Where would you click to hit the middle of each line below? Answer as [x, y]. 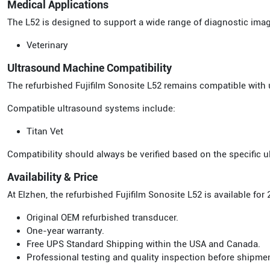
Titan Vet [45, 131]
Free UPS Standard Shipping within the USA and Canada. [143, 244]
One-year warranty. [65, 231]
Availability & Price [52, 177]
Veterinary [47, 45]
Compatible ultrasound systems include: [91, 108]
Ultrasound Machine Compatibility [89, 68]
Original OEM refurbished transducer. [102, 218]
